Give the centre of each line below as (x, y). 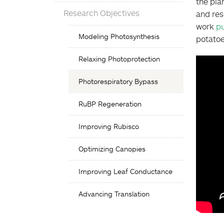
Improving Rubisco (109, 126)
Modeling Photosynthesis (119, 36)
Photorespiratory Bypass (118, 81)
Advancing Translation (114, 194)
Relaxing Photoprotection (119, 59)
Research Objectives (101, 13)
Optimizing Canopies (112, 149)
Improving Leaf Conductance (125, 171)
